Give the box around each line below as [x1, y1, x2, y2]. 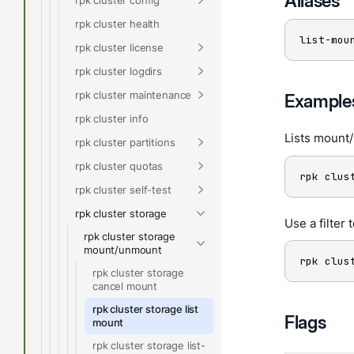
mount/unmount [84, 243, 162, 256]
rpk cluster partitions [75, 135, 175, 149]
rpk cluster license [75, 40, 164, 54]
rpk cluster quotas [75, 159, 164, 172]
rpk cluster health [75, 17, 160, 30]
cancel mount [92, 280, 158, 292]
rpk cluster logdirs [75, 64, 162, 77]
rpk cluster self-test [75, 183, 171, 196]
